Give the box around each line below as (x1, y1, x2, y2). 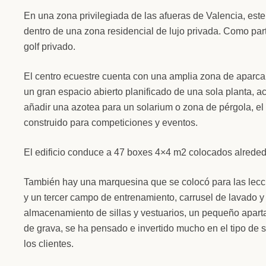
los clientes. (24, 238, 74, 249)
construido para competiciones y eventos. (24, 117, 198, 128)
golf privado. (24, 41, 75, 52)
